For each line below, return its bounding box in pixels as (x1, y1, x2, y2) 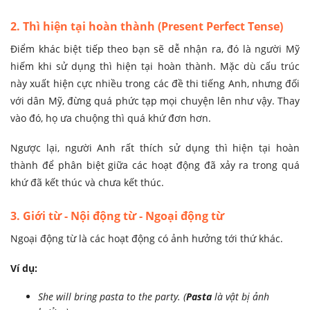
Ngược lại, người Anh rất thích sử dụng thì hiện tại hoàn (10, 141, 300, 155)
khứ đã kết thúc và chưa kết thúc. (10, 176, 164, 190)
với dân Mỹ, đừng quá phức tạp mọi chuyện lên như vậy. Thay (10, 94, 300, 108)
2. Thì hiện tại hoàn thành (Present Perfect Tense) (10, 19, 283, 35)
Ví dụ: (10, 262, 37, 275)
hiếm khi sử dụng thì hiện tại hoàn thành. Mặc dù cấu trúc (10, 60, 300, 73)
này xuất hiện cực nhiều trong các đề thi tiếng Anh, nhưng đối (10, 77, 300, 91)
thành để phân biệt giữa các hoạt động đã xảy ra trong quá (10, 158, 300, 172)
